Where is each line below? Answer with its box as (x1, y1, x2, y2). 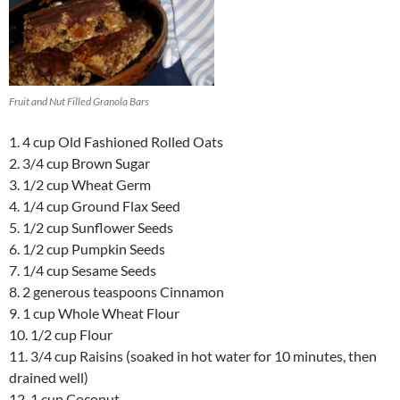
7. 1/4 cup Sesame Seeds (9, 262, 156, 279)
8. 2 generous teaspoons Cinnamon (9, 283, 224, 301)
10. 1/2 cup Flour (9, 326, 112, 344)
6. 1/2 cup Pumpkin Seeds (9, 240, 165, 258)
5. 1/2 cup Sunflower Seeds (9, 219, 173, 237)
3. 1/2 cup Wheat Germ (9, 176, 151, 194)
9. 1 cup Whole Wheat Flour (9, 304, 179, 322)
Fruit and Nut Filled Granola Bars (9, 95, 149, 109)
